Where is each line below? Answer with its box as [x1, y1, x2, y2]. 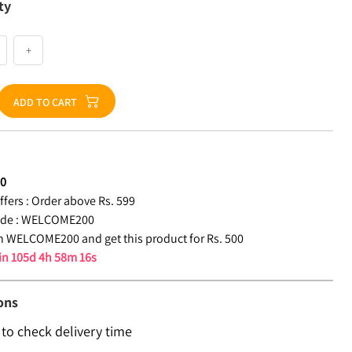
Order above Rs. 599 [31, 192, 136, 209]
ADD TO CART [13, 95, 78, 109]
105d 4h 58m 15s [11, 249, 97, 266]
